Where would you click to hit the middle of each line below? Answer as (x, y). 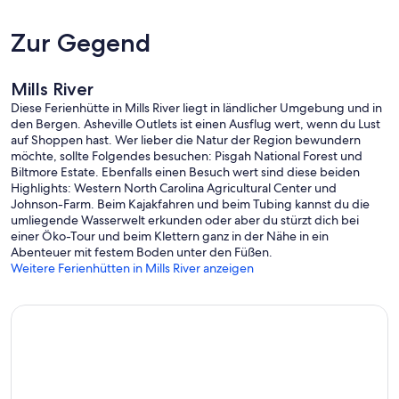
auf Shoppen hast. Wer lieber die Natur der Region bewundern (186, 139)
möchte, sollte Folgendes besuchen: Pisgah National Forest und (187, 155)
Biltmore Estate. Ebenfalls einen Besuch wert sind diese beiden (185, 171)
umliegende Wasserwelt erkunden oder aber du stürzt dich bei (185, 220)
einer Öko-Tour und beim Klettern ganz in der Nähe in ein (170, 236)
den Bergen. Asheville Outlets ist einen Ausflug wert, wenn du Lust (195, 123)
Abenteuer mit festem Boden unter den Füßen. (142, 252)
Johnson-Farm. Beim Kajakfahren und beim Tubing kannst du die (190, 204)
